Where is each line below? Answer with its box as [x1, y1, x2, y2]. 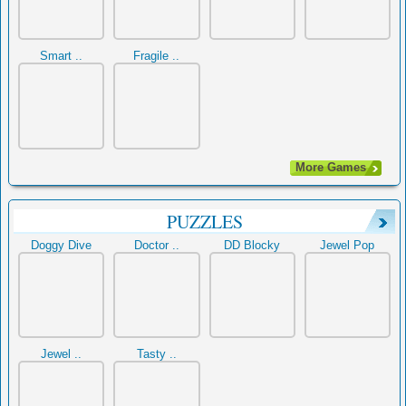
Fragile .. [133, 49, 180, 63]
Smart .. [40, 49, 83, 63]
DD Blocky [224, 237, 281, 252]
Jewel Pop [320, 237, 375, 252]
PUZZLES [166, 208, 243, 234]
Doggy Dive [31, 237, 92, 252]
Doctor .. [133, 237, 179, 252]
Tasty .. [136, 346, 177, 361]
